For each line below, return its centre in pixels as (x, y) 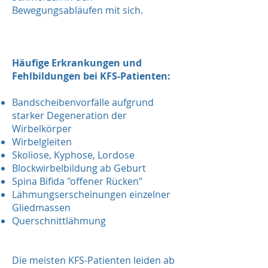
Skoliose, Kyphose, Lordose (73, 155)
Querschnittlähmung (59, 221)
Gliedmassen (41, 208)
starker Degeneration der (69, 115)
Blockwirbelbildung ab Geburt (79, 168)
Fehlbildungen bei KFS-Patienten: (91, 76)
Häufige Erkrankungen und (77, 63)
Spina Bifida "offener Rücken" (77, 181)
